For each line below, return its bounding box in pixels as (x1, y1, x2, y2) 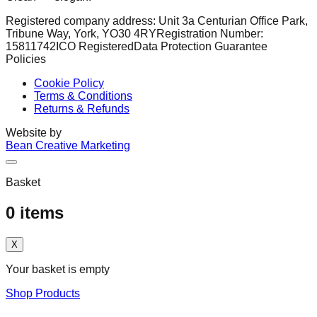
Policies (6, 53, 46, 66)
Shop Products (6, 287, 80, 299)
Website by (6, 127, 62, 139)
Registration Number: (156, 28, 263, 40)
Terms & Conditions (34, 90, 132, 103)
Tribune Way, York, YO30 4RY (6, 28, 156, 40)
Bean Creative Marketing (6, 139, 130, 152)
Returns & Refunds (34, 103, 129, 115)
